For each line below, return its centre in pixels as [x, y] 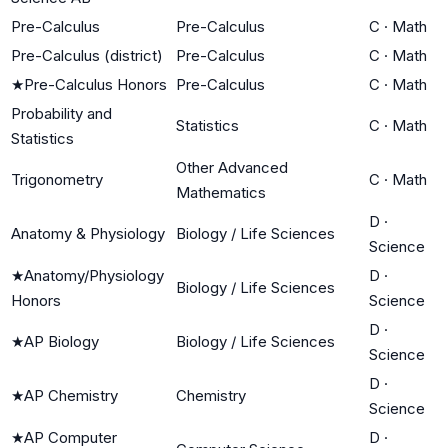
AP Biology [61, 341]
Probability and [61, 113]
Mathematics [221, 192]
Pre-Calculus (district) [87, 55]
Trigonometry [57, 179]
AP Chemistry [71, 395]
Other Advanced [232, 167]
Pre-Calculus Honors [95, 84]
